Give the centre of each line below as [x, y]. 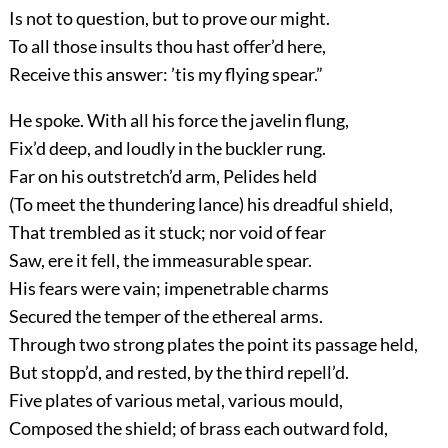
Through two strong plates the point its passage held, [213, 343]
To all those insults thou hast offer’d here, [167, 45]
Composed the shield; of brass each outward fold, [198, 427]
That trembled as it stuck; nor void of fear [167, 231]
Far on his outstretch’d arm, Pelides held [162, 175]
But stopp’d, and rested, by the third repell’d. [178, 371]
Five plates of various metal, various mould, [175, 399]
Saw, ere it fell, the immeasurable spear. [160, 259]
